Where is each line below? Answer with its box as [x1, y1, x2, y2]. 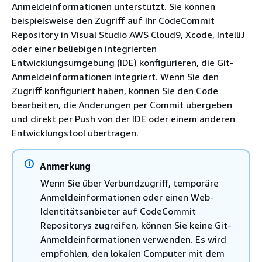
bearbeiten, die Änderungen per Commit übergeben [12, 99, 232, 111]
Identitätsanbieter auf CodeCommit [40, 205, 196, 217]
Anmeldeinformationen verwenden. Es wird [40, 233, 226, 245]
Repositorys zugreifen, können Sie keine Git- [40, 219, 232, 231]
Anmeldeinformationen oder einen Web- [40, 191, 214, 203]
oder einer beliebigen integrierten [12, 43, 157, 54]
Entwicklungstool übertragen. [12, 127, 139, 139]
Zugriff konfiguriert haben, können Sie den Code [12, 85, 218, 96]
